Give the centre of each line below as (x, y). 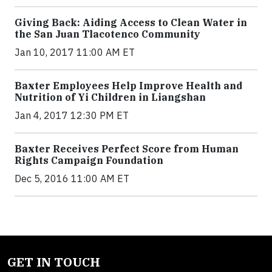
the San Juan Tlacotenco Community (107, 34)
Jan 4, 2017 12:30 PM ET (72, 116)
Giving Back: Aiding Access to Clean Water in (131, 23)
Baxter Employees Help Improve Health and (128, 86)
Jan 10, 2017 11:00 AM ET (75, 53)
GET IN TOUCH (54, 262)
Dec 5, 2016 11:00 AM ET (72, 179)
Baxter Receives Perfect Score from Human (127, 149)
